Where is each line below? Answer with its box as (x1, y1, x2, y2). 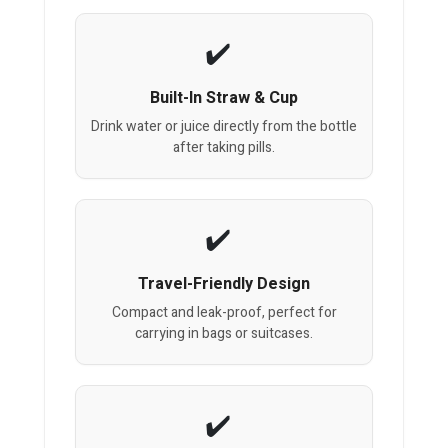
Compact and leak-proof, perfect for (111, 302, 337, 324)
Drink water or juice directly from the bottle (91, 116, 357, 138)
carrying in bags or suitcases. (135, 323, 313, 345)
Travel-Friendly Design (138, 272, 310, 297)
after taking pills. (173, 137, 275, 159)
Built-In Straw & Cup (150, 86, 298, 111)
